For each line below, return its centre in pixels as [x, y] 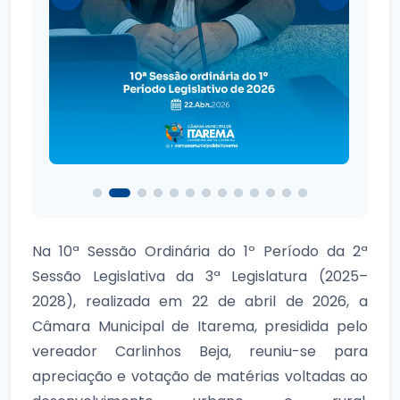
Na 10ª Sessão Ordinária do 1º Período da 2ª [200, 251]
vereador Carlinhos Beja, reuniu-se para [200, 351]
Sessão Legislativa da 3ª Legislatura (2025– [200, 276]
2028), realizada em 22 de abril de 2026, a [200, 301]
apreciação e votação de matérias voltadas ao [200, 376]
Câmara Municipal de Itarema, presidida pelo [200, 326]
